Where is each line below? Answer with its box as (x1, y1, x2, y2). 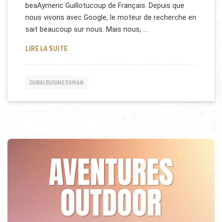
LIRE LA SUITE (25, 44, 67, 53)
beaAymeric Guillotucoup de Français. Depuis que (25, 1, 184, 9)
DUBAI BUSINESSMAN (29, 78, 84, 86)
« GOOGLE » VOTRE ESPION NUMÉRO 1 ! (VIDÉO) (66, 43, 209, 52)
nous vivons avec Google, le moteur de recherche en (25, 13, 196, 21)
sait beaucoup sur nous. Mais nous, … (25, 25, 148, 33)
